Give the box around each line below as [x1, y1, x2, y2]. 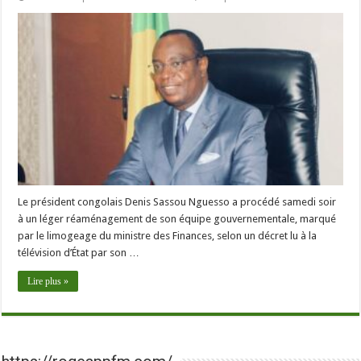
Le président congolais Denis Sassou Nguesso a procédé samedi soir [18, 196, 337, 209]
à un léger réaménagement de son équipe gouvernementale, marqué [18, 213, 337, 226]
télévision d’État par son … [18, 247, 140, 259]
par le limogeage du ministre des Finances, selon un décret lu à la [18, 230, 317, 243]
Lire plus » [27, 276, 69, 288]
